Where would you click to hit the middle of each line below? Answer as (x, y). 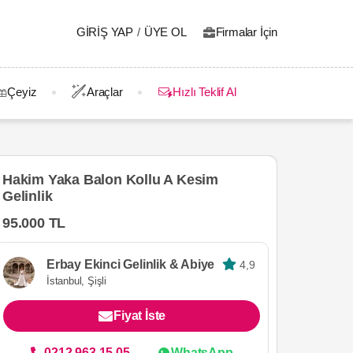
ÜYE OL (165, 32)
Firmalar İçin (246, 32)
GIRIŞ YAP (105, 32)
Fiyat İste (140, 315)
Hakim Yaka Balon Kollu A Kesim (111, 179)
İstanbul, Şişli (76, 281)
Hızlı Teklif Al (204, 92)
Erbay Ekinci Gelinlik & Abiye (131, 264)
